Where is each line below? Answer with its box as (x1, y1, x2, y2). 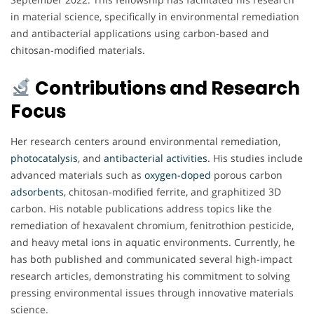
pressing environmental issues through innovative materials (11, 285, 294, 299)
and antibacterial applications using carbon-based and (11, 26, 269, 40)
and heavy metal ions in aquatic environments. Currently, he (11, 235, 295, 249)
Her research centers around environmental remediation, (11, 134, 280, 148)
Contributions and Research (31, 75, 300, 101)
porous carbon (211, 168, 282, 182)
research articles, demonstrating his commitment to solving (11, 268, 290, 282)
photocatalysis (11, 151, 78, 165)
